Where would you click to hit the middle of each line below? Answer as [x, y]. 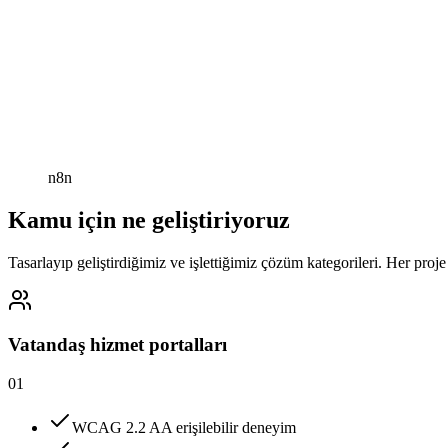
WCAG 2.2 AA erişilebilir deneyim [184, 428]
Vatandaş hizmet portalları [117, 345]
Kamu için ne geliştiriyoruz [149, 219]
